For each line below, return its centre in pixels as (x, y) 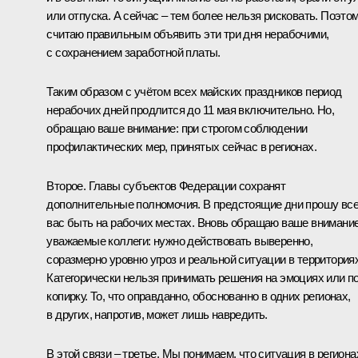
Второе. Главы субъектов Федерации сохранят (166, 185)
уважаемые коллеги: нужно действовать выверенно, (180, 241)
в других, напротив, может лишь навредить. (157, 314)
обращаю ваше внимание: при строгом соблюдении (177, 128)
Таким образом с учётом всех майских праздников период (194, 91)
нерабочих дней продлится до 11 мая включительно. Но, (191, 109)
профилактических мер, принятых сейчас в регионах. (181, 146)
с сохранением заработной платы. (133, 52)
